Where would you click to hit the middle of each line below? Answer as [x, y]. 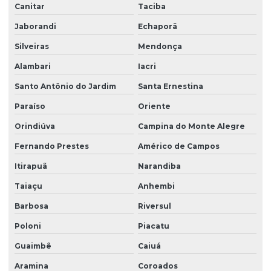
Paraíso [30, 106]
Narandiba [159, 166]
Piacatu [153, 226]
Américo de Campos [178, 146]
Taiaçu [28, 186]
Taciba [152, 6]
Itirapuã [31, 166]
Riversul [154, 206]
